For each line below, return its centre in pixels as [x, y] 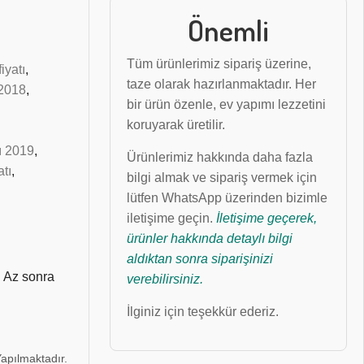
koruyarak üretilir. [176, 124]
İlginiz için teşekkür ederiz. [203, 311]
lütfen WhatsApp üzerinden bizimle [227, 197]
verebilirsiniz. [165, 279]
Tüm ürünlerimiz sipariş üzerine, [219, 63]
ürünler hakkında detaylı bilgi [210, 238]
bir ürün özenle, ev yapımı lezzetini [226, 104]
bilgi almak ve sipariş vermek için [222, 177]
